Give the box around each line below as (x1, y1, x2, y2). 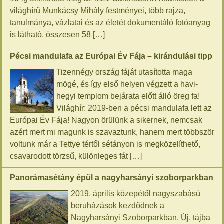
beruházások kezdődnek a (71, 201, 165, 210)
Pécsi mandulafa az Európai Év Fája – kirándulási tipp (10, 52, 213, 60)
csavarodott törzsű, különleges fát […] (10, 152, 142, 160)
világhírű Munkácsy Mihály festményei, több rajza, (10, 6, 186, 15)
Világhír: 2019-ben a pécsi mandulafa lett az (56, 104, 212, 112)
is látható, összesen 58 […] (10, 30, 105, 39)
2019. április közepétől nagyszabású (71, 189, 201, 198)
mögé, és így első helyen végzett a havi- (56, 80, 198, 88)
